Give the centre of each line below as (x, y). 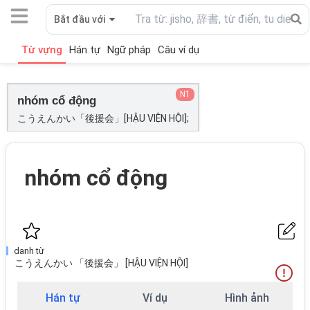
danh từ (29, 251)
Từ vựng (42, 49)
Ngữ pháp (129, 49)
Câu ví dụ (179, 49)
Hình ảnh (247, 298)
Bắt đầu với (80, 19)
